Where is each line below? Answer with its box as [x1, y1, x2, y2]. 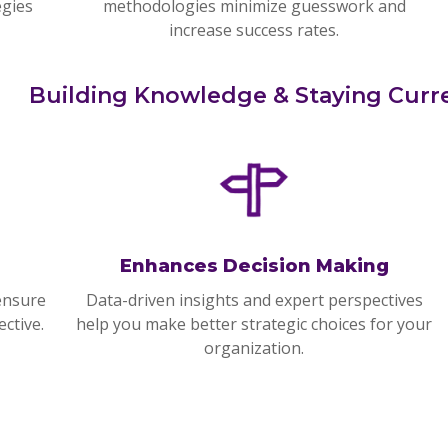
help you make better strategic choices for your [76, 313, 432, 335]
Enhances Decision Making [119, 255, 389, 277]
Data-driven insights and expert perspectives [85, 289, 423, 311]
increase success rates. [169, 19, 339, 41]
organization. [204, 337, 304, 359]
